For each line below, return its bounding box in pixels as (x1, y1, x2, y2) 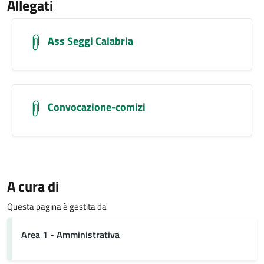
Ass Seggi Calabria (48, 33, 133, 49)
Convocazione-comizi (48, 99, 146, 115)
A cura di (7, 176, 59, 197)
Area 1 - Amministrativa (21, 227, 120, 242)
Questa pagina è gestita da (7, 200, 107, 213)
